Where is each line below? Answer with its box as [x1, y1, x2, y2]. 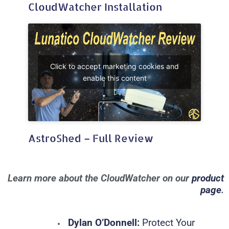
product [192, 172, 224, 184]
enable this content [82, 74, 147, 83]
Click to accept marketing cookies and [50, 62, 179, 71]
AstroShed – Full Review [28, 131, 153, 145]
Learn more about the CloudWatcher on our [8, 172, 192, 184]
